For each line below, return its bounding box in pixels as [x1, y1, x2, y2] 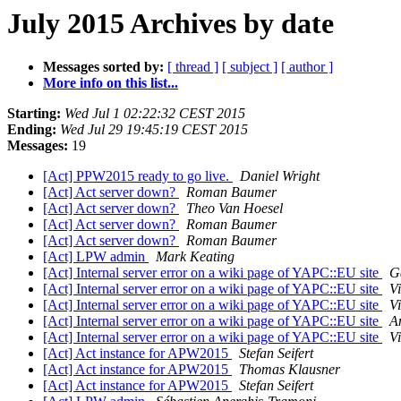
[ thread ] [167, 59, 218, 75]
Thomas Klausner [239, 362, 340, 378]
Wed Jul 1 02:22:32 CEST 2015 [64, 106, 245, 122]
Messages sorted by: [43, 59, 164, 75]
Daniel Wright [240, 168, 320, 184]
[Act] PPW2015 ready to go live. [43, 168, 233, 184]
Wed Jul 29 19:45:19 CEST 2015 [60, 122, 248, 138]
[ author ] [281, 59, 333, 75]
